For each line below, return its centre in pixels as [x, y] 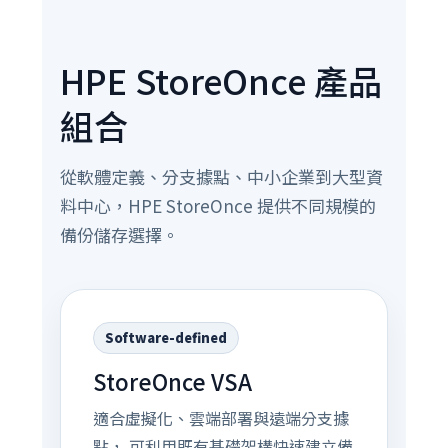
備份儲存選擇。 [119, 234]
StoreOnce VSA [172, 381]
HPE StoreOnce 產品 [220, 80]
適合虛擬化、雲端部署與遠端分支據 [220, 418]
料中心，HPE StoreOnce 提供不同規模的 [217, 205]
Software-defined [165, 337]
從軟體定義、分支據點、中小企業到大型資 [221, 176]
